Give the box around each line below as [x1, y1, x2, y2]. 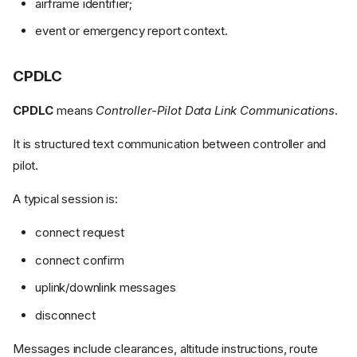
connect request [35, 225, 124, 241]
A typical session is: [13, 191, 118, 207]
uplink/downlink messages [35, 280, 176, 296]
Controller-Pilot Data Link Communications [96, 103, 335, 119]
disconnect [35, 307, 96, 323]
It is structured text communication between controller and [13, 136, 327, 152]
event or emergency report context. [35, 23, 229, 39]
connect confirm [35, 252, 124, 268]
